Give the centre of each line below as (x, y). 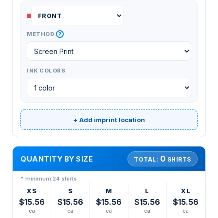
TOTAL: (147, 160)
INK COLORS (46, 71)
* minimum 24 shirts (49, 179)
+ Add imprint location (109, 119)
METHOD (41, 34)
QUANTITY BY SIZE (57, 159)
